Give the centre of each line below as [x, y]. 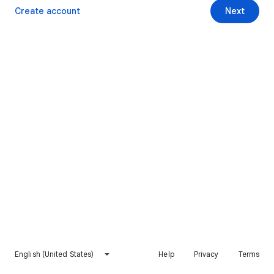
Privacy [206, 254]
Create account [47, 11]
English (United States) [54, 254]
